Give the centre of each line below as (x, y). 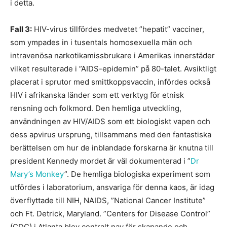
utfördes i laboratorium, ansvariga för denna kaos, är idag (112, 187)
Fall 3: (21, 29)
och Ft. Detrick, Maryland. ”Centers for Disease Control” (110, 214)
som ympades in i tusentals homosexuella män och (101, 42)
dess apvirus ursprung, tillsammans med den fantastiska (111, 135)
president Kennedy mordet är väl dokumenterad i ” (100, 161)
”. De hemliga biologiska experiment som (137, 174)
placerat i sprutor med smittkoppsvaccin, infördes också (110, 82)
